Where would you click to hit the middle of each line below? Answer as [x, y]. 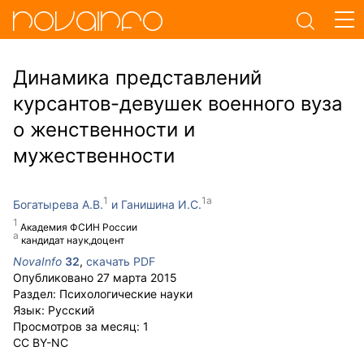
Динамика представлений [137, 78]
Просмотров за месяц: [78, 326]
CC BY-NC [41, 342]
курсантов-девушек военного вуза [178, 104]
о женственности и [104, 130]
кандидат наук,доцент [73, 240]
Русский [71, 310]
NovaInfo [37, 261]
